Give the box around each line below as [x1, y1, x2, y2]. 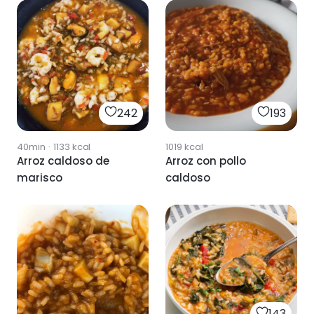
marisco [17, 170, 62, 185]
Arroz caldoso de [17, 153, 109, 168]
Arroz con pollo [165, 153, 246, 168]
